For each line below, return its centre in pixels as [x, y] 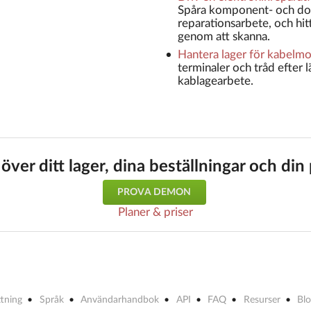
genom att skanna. [224, 36]
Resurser [262, 300]
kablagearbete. [215, 81]
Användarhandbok [120, 300]
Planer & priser [155, 212]
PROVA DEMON [154, 193]
